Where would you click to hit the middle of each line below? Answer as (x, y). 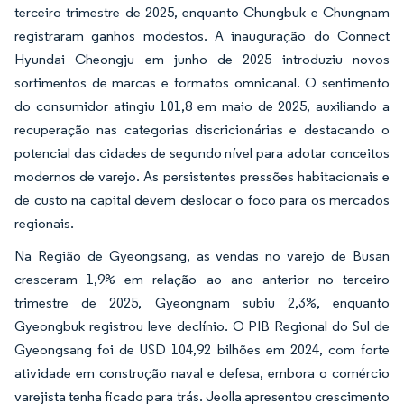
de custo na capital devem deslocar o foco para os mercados (202, 200)
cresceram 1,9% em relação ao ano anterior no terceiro (202, 280)
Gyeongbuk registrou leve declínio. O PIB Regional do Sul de (202, 326)
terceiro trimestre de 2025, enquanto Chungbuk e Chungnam (202, 13)
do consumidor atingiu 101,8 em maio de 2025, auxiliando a (202, 106)
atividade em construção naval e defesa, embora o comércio (202, 373)
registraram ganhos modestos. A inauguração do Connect (202, 36)
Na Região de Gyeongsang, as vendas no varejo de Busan (202, 256)
